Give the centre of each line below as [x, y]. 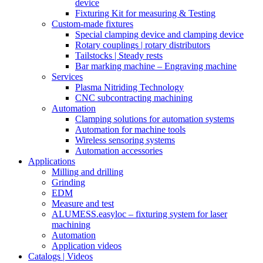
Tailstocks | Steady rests [119, 55]
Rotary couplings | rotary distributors [143, 45]
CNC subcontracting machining [134, 98]
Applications [52, 161]
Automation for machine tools [130, 129]
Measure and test [83, 203]
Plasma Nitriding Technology [129, 87]
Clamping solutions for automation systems [155, 119]
